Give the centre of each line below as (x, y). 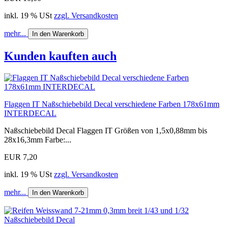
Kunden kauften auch (60, 56)
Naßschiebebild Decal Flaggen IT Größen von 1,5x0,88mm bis (106, 131)
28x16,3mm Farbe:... (38, 140)
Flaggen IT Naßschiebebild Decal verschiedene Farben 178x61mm (112, 104)
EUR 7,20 (21, 157)
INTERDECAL (30, 113)
